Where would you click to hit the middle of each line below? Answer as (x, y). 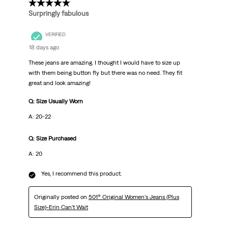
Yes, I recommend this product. (81, 174)
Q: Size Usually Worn (55, 102)
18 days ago (44, 48)
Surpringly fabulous (58, 13)
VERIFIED (55, 34)
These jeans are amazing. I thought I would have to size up (104, 63)
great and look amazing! (59, 83)
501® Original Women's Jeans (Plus (134, 197)
